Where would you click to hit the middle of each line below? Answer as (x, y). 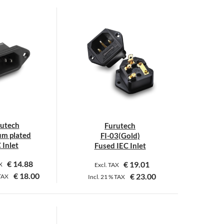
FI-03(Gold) (120, 135)
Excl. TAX (107, 165)
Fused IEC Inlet (120, 145)
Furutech (120, 125)
